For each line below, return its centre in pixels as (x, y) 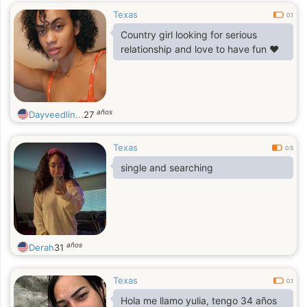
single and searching (167, 168)
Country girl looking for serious (189, 35)
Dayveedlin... (56, 114)
